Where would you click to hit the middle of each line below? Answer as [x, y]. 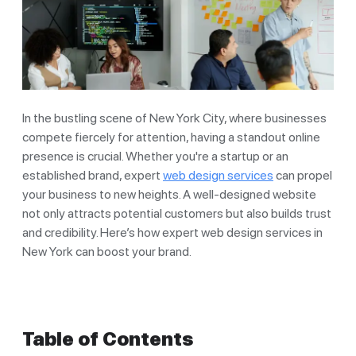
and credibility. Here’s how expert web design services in [172, 232]
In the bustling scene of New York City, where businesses [174, 118]
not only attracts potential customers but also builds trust [177, 213]
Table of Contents [108, 339]
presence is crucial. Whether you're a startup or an [155, 156]
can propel [303, 175]
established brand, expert [93, 175]
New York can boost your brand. [107, 251]
